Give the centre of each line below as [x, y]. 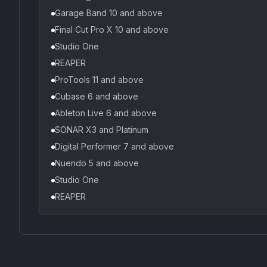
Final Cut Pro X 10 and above [112, 30]
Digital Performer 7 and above [114, 146]
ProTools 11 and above [99, 80]
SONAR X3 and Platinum [102, 130]
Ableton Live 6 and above [106, 113]
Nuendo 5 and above [97, 163]
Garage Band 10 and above [109, 13]
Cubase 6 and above [97, 96]
